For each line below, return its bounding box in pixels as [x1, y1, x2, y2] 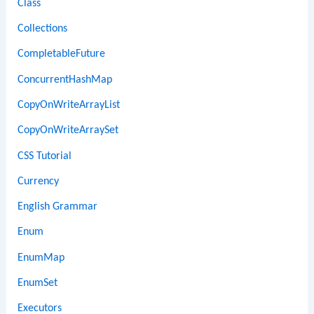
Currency [18, 175, 60, 187]
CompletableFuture [18, 48, 106, 60]
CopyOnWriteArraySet [18, 125, 119, 137]
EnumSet [18, 278, 58, 289]
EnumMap [18, 252, 65, 264]
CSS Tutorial [18, 150, 72, 162]
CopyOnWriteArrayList [18, 99, 121, 111]
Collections [18, 23, 68, 35]
